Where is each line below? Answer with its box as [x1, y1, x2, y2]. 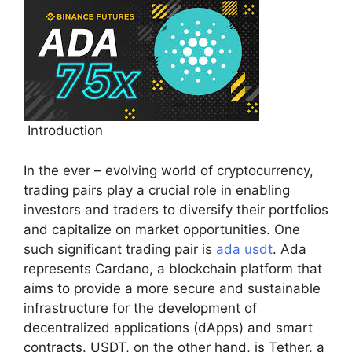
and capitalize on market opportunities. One [24, 221, 300, 237]
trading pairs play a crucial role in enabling [24, 181, 290, 198]
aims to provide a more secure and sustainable [24, 280, 321, 296]
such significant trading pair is [24, 240, 216, 257]
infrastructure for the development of [24, 299, 257, 316]
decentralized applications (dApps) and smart [24, 319, 313, 335]
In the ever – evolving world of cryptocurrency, [24, 162, 313, 178]
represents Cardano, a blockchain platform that [24, 260, 322, 277]
